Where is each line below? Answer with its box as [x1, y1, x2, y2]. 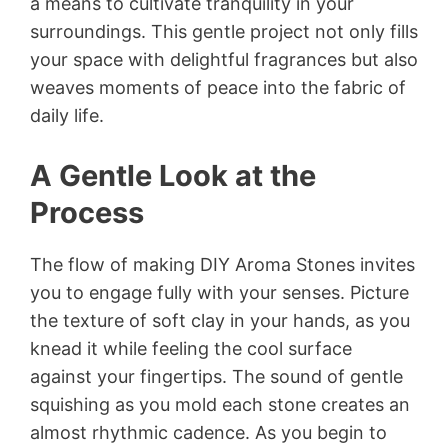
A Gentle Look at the [30, 158, 316, 194]
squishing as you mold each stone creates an [30, 394, 410, 416]
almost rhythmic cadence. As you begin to [30, 422, 387, 444]
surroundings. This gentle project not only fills [30, 21, 418, 43]
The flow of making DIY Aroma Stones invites [30, 254, 415, 276]
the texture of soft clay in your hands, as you [30, 310, 410, 332]
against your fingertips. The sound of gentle [30, 366, 403, 388]
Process [30, 195, 144, 231]
